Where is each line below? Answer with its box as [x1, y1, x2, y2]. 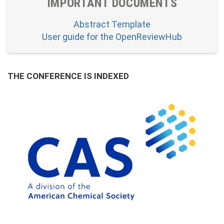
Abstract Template [73, 19, 150, 29]
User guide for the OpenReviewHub [42, 31, 182, 42]
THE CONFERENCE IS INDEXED [7, 71, 129, 81]
